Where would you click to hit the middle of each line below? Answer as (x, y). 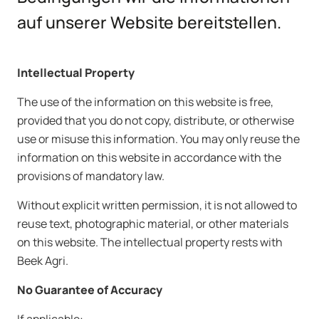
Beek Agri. (43, 261)
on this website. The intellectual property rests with (150, 242)
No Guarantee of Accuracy (90, 290)
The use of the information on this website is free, (145, 102)
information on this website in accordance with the (149, 157)
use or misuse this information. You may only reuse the (158, 139)
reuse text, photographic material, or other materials (153, 224)
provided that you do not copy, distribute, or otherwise (156, 120)
